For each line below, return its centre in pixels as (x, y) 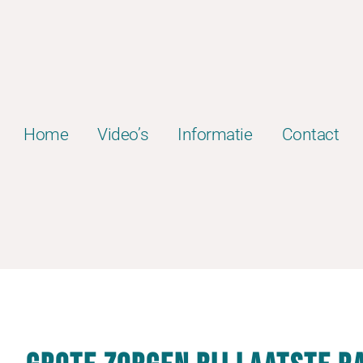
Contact (310, 135)
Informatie (215, 135)
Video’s (123, 135)
